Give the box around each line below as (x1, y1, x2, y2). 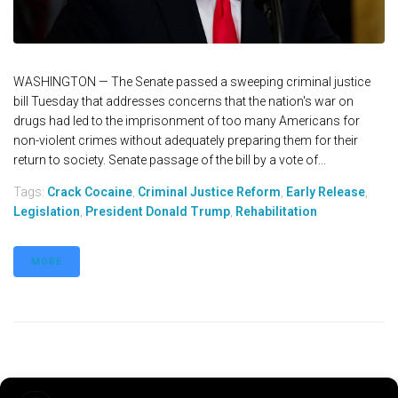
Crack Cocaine (47, 185, 132, 200)
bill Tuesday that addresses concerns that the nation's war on (13, 94, 354, 109)
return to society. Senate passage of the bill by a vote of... (13, 153, 326, 168)
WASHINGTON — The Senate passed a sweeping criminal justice (13, 75, 370, 90)
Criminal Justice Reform (138, 185, 281, 200)
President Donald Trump (85, 204, 230, 219)
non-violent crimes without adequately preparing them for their (13, 133, 358, 148)
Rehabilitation (235, 204, 317, 219)
